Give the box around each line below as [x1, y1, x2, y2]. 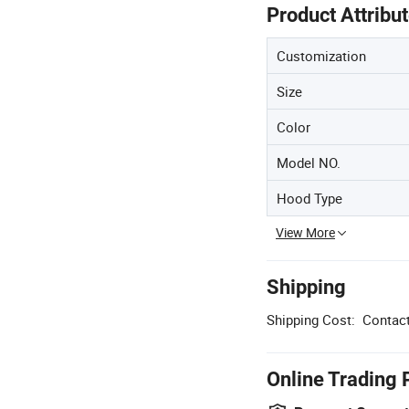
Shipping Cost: [267, 310, 355, 330]
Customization [277, 47, 366, 66]
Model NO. [277, 153, 341, 173]
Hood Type [277, 189, 342, 208]
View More [276, 224, 335, 242]
